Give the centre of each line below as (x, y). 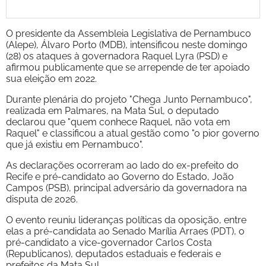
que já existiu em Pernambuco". (75, 144)
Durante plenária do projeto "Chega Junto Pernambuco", (129, 99)
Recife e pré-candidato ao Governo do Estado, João (120, 176)
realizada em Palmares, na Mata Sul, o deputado (113, 110)
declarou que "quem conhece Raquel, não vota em (118, 122)
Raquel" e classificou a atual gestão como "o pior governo (133, 133)
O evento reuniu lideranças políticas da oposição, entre (126, 220)
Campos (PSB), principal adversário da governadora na (126, 188)
